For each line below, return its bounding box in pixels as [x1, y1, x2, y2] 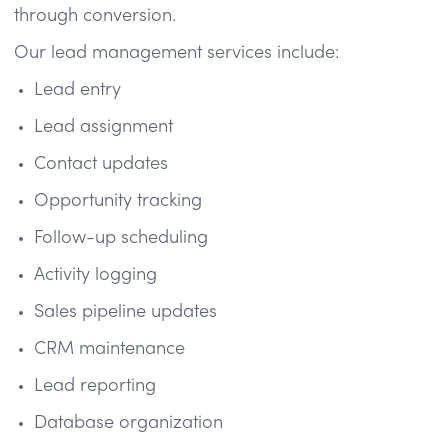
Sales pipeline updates [34, 303, 217, 321]
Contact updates [34, 155, 168, 173]
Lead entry [34, 81, 121, 99]
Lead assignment [34, 118, 173, 136]
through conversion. [14, 7, 176, 25]
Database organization [34, 414, 223, 432]
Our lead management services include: [14, 44, 339, 62]
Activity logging [34, 266, 157, 284]
